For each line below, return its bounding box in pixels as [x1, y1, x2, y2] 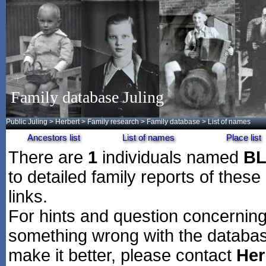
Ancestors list [27, 132, 80, 142]
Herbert [55, 118, 80, 126]
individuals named [97, 148, 243, 167]
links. [8, 187, 47, 206]
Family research [87, 118, 139, 126]
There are [8, 148, 88, 167]
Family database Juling [11, 88, 164, 106]
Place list [226, 132, 261, 142]
